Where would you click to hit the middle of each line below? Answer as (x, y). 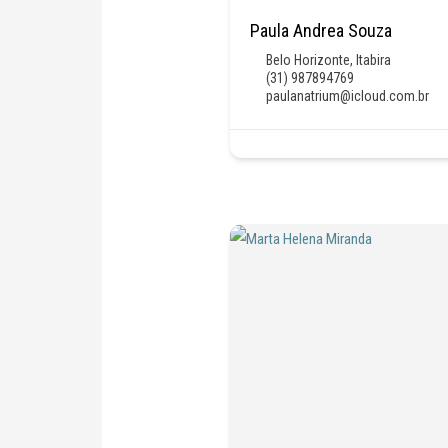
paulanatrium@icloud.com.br (348, 95)
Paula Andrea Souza (321, 30)
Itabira (374, 59)
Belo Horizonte (308, 59)
